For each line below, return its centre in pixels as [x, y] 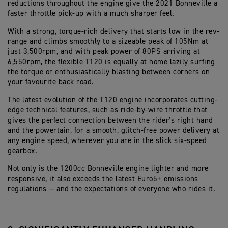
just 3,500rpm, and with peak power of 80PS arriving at [104, 52]
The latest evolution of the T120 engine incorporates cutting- [113, 100]
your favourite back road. [51, 82]
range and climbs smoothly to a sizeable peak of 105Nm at [108, 42]
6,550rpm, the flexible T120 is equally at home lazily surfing [111, 62]
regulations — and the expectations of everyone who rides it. [111, 189]
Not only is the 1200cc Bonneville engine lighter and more [108, 169]
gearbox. [24, 151]
